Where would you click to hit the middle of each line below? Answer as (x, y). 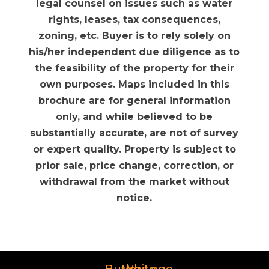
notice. (134, 198)
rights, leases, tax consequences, (134, 20)
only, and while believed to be (134, 117)
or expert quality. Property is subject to (134, 150)
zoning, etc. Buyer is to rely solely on (134, 36)
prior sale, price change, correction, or (134, 166)
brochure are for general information (134, 101)
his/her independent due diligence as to (134, 52)
